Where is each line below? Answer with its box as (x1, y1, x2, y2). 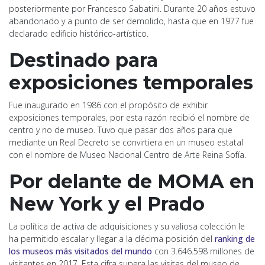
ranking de (212, 232, 255, 244)
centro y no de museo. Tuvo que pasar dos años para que (9, 124, 232, 135)
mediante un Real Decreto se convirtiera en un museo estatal (9, 136, 243, 148)
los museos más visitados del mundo (9, 245, 152, 257)
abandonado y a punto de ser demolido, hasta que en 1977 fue (9, 15, 254, 27)
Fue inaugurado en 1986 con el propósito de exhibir (9, 99, 208, 111)
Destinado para (9, 48, 158, 72)
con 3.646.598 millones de (152, 245, 254, 257)
